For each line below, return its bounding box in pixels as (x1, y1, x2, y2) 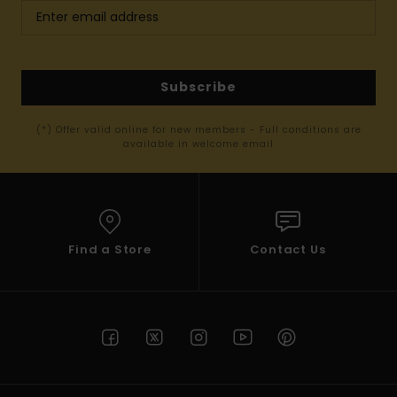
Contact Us (249, 240, 326, 258)
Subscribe (160, 78, 237, 97)
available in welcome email (123, 136, 274, 151)
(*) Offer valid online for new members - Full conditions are (35, 122, 362, 136)
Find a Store (68, 240, 152, 258)
